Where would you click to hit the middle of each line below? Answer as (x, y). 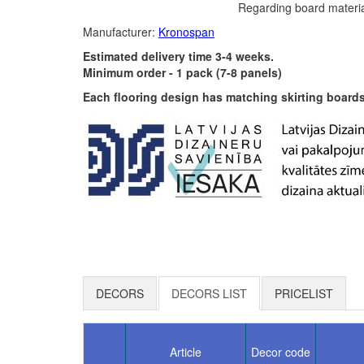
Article (186, 352)
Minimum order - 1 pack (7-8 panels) (182, 72)
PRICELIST (304, 293)
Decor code (281, 352)
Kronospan (186, 32)
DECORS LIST (209, 293)
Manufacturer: (121, 32)
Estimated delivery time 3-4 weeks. (178, 56)
